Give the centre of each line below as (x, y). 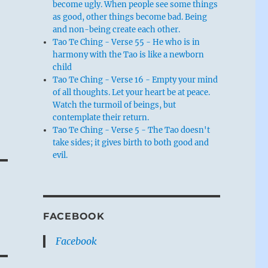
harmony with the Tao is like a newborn (129, 54)
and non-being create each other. (117, 29)
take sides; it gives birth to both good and (131, 142)
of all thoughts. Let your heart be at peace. (132, 92)
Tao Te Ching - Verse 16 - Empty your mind (135, 80)
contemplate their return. (101, 117)
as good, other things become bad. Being (130, 17)
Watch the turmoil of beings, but (115, 105)
